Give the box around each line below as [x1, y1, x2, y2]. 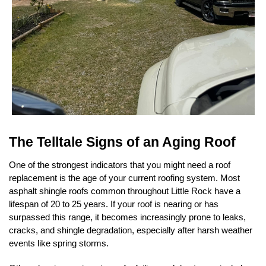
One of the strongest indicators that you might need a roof [9, 160, 230, 170]
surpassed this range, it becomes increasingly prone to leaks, [9, 213, 246, 223]
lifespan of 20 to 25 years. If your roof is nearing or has [9, 199, 218, 210]
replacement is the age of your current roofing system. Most [9, 173, 240, 183]
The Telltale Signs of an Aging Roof [9, 134, 236, 150]
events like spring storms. [9, 239, 109, 249]
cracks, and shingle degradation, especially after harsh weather [9, 226, 252, 236]
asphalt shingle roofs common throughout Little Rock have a [9, 186, 240, 197]
